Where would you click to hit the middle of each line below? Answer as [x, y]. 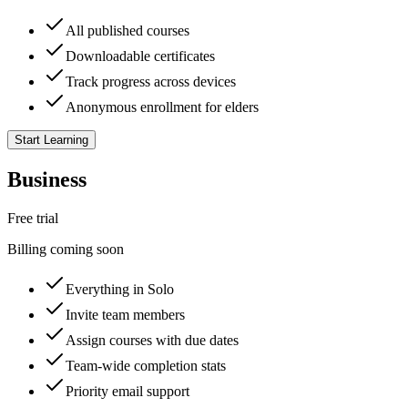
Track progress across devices [151, 81]
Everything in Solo [120, 289]
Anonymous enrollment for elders [162, 107]
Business [47, 179]
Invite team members [125, 314]
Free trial [33, 218]
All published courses [127, 30]
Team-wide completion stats [146, 365]
